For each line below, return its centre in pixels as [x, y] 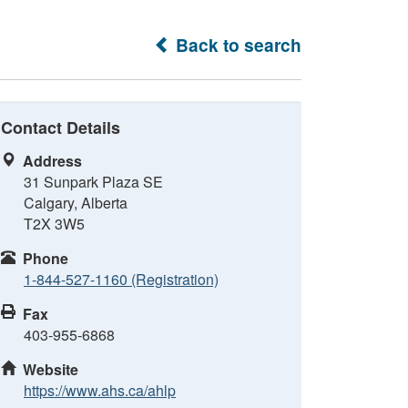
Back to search [236, 45]
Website [51, 369]
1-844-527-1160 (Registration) [121, 279]
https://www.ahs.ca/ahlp [100, 390]
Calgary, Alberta [76, 203]
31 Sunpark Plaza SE [93, 182]
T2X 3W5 [54, 224]
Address [52, 161]
